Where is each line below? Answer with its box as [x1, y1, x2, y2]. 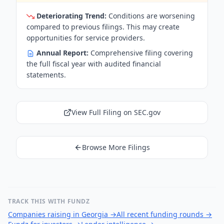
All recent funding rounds [116, 209, 203, 219]
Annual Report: [36, 48, 88, 57]
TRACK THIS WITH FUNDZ [8, 197, 90, 205]
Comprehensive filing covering [88, 48, 193, 57]
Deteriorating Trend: [36, 11, 106, 20]
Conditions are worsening [106, 11, 195, 20]
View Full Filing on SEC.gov [71, 107, 160, 117]
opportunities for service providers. [26, 33, 145, 42]
